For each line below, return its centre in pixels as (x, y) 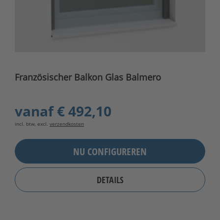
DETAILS (110, 180)
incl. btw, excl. (32, 124)
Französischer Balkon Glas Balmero (88, 77)
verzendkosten (67, 124)
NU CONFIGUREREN (110, 151)
